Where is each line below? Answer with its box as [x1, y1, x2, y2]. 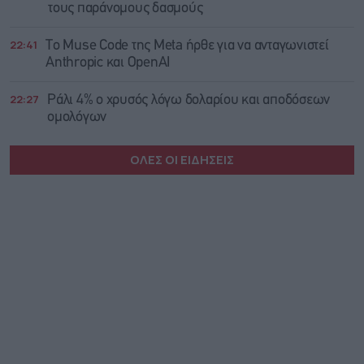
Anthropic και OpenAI [45, 55, 170, 70]
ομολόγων [47, 110, 106, 124]
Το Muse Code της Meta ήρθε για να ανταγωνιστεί [45, 38, 329, 53]
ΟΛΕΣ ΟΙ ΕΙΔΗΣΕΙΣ [130, 150, 234, 168]
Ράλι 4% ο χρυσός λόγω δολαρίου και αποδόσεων [47, 93, 330, 107]
